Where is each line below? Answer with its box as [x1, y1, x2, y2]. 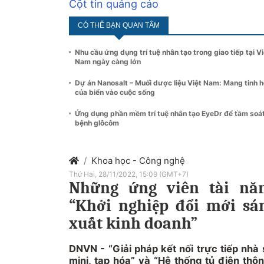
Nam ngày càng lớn [75, 57, 141, 66]
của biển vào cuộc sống [75, 87, 155, 97]
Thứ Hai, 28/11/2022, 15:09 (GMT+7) [69, 169, 189, 179]
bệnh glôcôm [75, 118, 119, 127]
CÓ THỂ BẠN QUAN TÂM [78, 21, 160, 29]
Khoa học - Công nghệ [91, 154, 185, 166]
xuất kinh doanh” [69, 213, 197, 233]
